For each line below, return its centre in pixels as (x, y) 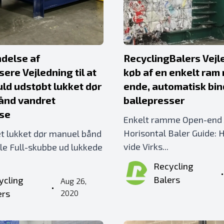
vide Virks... (146, 146)
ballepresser (154, 100)
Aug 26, (73, 181)
